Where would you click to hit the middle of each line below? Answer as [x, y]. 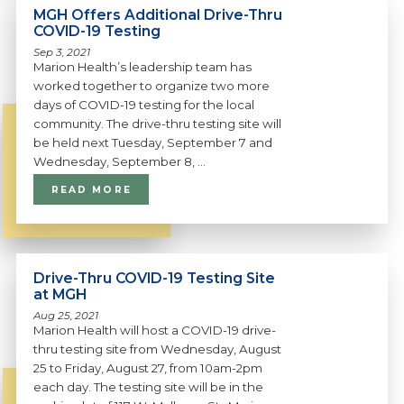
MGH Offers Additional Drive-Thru [158, 14]
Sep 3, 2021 [62, 52]
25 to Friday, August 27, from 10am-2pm [148, 368]
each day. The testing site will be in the [149, 387]
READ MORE [91, 189]
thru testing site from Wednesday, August [158, 349]
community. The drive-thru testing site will [158, 123]
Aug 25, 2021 [66, 316]
